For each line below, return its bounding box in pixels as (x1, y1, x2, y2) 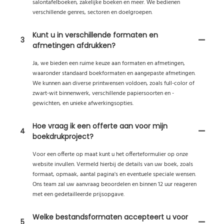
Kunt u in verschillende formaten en (32, 29, 158, 40)
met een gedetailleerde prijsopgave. (32, 189, 124, 199)
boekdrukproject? (32, 131, 93, 141)
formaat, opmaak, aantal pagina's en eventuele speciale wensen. (32, 169, 196, 179)
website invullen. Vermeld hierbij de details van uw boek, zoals (32, 159, 193, 169)
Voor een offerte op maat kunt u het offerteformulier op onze (32, 149, 188, 159)
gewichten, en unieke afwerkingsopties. (32, 98, 133, 108)
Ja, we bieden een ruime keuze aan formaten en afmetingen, (32, 58, 185, 68)
